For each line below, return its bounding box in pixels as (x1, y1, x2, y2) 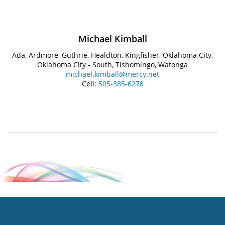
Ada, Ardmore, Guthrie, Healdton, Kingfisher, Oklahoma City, (12, 50, 213, 60)
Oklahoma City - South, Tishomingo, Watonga (37, 59, 188, 69)
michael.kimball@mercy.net (66, 69, 159, 79)
